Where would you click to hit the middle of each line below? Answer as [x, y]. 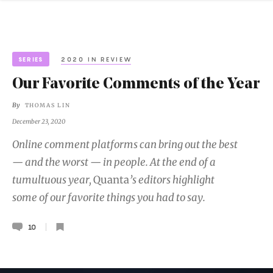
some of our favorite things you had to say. [109, 198]
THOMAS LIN [48, 105]
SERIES [31, 59]
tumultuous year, [53, 180]
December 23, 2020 [39, 121]
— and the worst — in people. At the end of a [114, 162]
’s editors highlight [172, 180]
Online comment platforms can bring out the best [125, 145]
